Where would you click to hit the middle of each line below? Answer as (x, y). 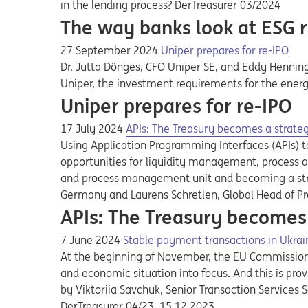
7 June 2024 (92, 240)
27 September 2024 (111, 50)
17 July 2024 (93, 129)
